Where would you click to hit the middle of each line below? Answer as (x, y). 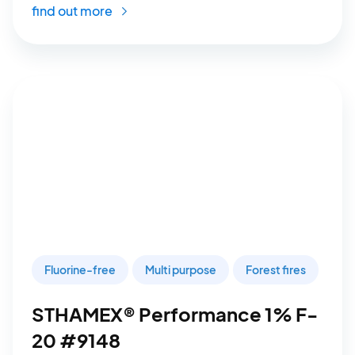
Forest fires (276, 269)
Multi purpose (181, 269)
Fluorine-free (80, 269)
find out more (73, 10)
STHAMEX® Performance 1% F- (175, 313)
